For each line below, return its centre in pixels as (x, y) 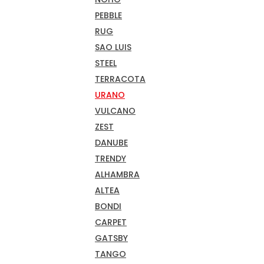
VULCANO (115, 110)
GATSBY (111, 238)
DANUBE (111, 142)
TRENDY (110, 158)
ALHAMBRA (117, 174)
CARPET (111, 222)
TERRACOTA (120, 79)
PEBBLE (108, 15)
